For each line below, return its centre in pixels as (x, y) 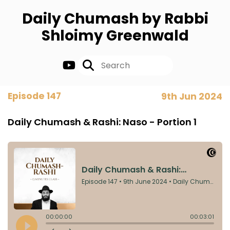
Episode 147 (34, 96)
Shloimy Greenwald (115, 36)
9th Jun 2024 (192, 97)
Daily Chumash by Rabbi (115, 19)
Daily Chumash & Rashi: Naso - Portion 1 (102, 122)
